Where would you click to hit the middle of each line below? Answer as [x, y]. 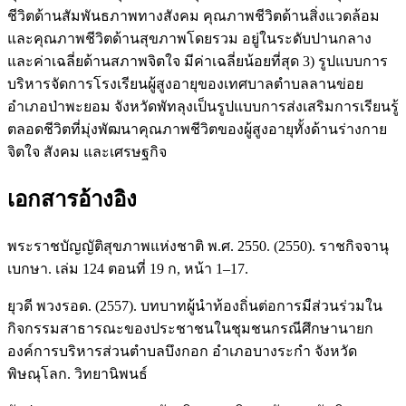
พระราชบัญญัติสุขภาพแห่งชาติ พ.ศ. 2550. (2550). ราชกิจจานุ [198, 246]
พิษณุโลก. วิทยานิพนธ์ [77, 374]
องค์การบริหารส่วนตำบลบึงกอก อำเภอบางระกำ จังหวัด [182, 352]
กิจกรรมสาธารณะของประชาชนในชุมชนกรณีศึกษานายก [190, 329]
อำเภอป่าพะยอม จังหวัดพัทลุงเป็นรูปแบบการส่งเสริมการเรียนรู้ [203, 107]
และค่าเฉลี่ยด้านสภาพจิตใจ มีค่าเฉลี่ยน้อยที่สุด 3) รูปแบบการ [198, 62]
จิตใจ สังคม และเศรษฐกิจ [87, 152]
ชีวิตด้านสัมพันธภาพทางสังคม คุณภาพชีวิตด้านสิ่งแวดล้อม [193, 16]
